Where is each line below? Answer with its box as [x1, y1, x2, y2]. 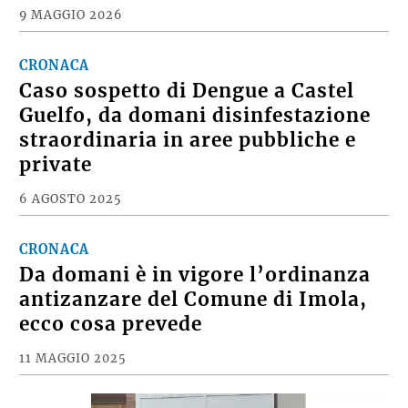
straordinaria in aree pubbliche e [19, 127, 357, 152]
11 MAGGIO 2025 [19, 350, 127, 365]
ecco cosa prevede [19, 311, 203, 336]
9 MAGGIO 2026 [19, 6, 124, 22]
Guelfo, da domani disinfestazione [19, 103, 372, 127]
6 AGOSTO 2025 [19, 190, 123, 206]
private [19, 152, 93, 177]
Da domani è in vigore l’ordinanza [19, 262, 372, 287]
